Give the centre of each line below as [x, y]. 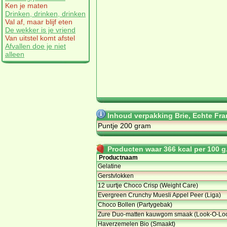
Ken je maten [26, 5]
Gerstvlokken [116, 176]
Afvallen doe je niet [35, 46]
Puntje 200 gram [124, 125]
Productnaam [118, 157]
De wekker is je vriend [40, 30]
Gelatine [109, 166]
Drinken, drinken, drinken [45, 13]
